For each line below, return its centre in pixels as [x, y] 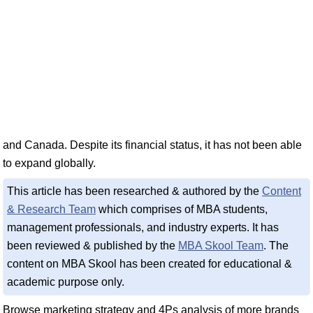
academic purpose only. [66, 282]
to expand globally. [49, 163]
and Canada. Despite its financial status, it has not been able [152, 145]
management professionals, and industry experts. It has [143, 227]
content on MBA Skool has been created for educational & [150, 264]
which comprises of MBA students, [182, 209]
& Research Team [51, 209]
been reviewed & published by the [93, 246]
